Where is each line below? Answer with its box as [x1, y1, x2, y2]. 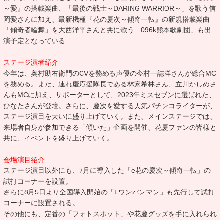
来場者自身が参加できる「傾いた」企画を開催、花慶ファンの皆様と [3, 123, 217, 131]
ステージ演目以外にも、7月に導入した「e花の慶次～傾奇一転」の [3, 166, 211, 174]
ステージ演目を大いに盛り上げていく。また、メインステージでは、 [3, 112, 217, 120]
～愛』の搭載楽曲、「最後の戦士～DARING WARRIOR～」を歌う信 [3, 4, 216, 12]
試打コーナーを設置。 [3, 177, 72, 185]
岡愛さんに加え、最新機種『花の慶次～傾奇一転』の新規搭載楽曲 [3, 15, 210, 23]
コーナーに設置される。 [3, 199, 79, 207]
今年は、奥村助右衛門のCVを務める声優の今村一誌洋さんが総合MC [3, 69, 216, 77]
